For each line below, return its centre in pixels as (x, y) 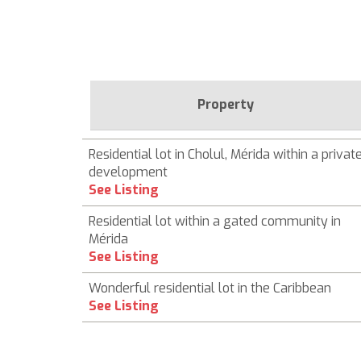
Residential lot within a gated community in (215, 221)
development (128, 172)
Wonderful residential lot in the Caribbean (210, 288)
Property (226, 104)
